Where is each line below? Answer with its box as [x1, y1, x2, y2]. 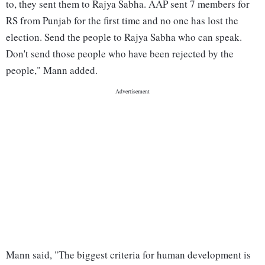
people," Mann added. [6, 63, 98, 77]
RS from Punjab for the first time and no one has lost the [6, 14, 238, 28]
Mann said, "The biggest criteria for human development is [6, 248, 251, 262]
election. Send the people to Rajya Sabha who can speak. [6, 30, 242, 44]
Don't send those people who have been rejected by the [6, 47, 234, 61]
